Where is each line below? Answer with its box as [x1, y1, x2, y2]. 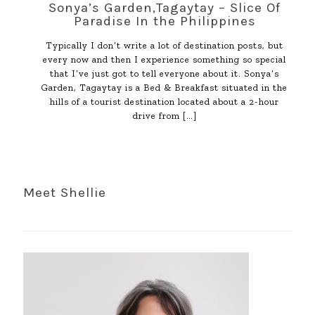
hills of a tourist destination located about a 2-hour [50, 96, 279, 108]
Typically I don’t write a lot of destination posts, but [46, 40, 283, 51]
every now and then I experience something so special [43, 54, 286, 65]
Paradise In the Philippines [73, 13, 256, 30]
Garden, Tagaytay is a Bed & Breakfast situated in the [41, 82, 288, 94]
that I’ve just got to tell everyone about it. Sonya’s [50, 68, 279, 79]
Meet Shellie [23, 185, 106, 201]
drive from [132, 110, 180, 122]
